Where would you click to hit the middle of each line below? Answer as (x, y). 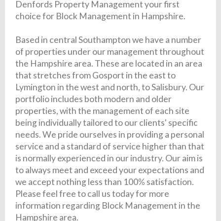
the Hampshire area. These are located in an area (109, 64)
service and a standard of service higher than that (110, 147)
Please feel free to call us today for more (92, 194)
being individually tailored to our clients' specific (107, 123)
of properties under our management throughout (110, 52)
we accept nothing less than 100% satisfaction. (105, 182)
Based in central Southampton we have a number (109, 40)
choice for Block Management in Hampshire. (101, 16)
